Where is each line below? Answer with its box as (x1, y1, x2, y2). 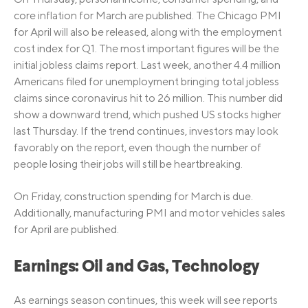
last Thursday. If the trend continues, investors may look (14, 124, 278, 138)
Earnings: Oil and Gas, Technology (14, 258, 260, 276)
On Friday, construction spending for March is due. (14, 189, 253, 203)
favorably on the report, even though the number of (14, 141, 261, 155)
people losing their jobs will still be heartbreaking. (14, 157, 243, 171)
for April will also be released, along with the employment (14, 25, 282, 39)
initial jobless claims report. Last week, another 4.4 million (14, 58, 280, 72)
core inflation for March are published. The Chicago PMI (14, 9, 281, 23)
